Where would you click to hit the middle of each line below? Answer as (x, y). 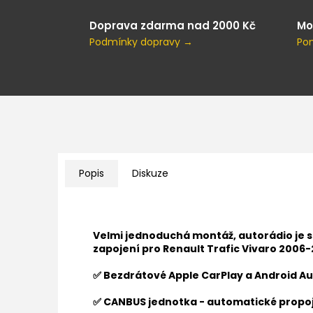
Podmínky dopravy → (141, 42)
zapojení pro (127, 249)
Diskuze (150, 174)
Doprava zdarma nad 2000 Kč (173, 25)
